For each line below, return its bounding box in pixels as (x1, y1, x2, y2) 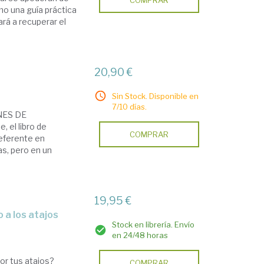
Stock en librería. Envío (112, 220, 195, 229)
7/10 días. (112, 102, 147, 111)
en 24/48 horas (112, 230, 169, 240)
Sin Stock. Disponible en (112, 91, 199, 101)
